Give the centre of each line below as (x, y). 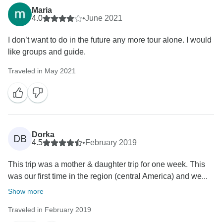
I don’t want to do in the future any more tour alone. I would (110, 40)
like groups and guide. (47, 52)
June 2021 (104, 18)
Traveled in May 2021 (42, 71)
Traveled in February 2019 (50, 210)
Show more (26, 192)
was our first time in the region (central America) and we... (108, 176)
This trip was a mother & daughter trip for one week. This (107, 165)
